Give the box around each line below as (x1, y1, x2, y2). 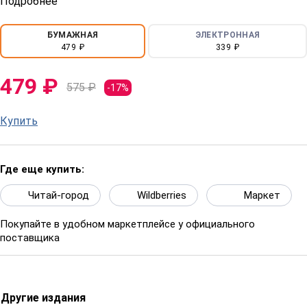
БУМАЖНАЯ (47, 29, 99, 40)
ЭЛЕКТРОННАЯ (195, 29, 260, 40)
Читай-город (28, 188, 89, 201)
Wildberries (137, 188, 186, 201)
